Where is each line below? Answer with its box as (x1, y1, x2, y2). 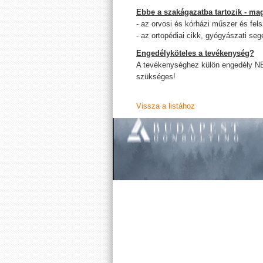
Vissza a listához (136, 102, 195, 110)
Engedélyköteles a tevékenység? (136, 49, 254, 58)
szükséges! (136, 72, 176, 81)
